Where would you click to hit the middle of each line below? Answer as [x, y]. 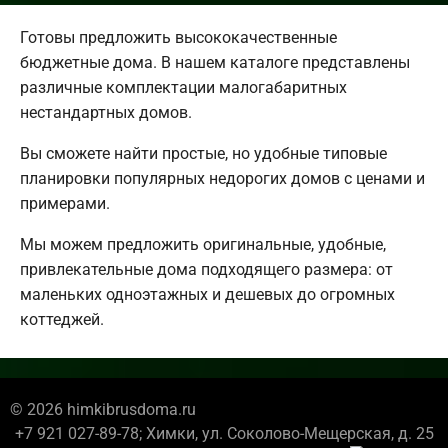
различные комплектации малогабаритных [183, 88]
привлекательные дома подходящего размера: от [206, 270]
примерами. [65, 204]
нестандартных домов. [106, 113]
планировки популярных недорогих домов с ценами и [222, 179]
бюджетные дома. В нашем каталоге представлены [215, 63]
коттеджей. [62, 320]
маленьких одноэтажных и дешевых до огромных [207, 295]
